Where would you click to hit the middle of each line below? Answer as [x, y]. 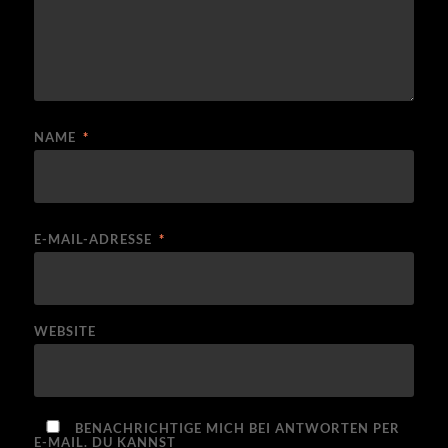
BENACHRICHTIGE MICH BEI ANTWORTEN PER [235, 428]
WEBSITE [64, 331]
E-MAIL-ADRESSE [94, 239]
